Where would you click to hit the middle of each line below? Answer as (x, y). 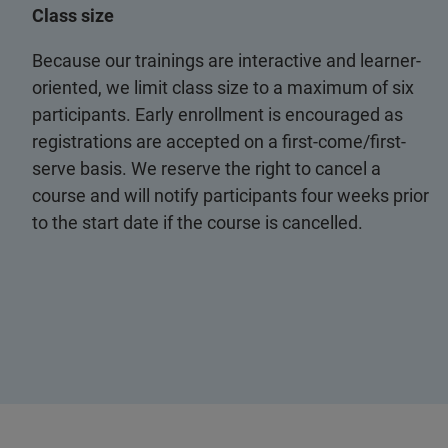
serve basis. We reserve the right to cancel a (206, 168)
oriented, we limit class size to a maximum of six (223, 87)
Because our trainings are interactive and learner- (226, 60)
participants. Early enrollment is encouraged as (217, 114)
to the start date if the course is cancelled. (197, 222)
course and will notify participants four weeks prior (230, 195)
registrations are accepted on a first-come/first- (219, 141)
